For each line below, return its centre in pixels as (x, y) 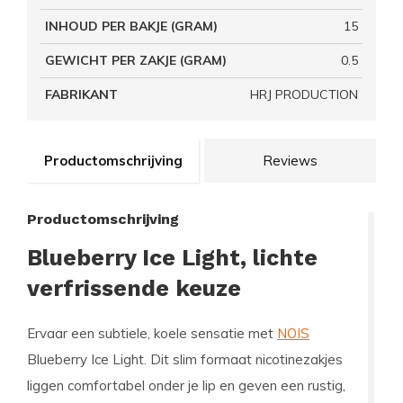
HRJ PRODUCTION (304, 94)
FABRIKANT (81, 94)
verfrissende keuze (134, 288)
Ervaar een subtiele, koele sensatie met (152, 333)
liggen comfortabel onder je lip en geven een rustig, (186, 385)
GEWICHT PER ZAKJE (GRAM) (136, 60)
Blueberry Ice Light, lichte (172, 258)
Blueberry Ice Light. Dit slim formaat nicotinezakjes (185, 359)
